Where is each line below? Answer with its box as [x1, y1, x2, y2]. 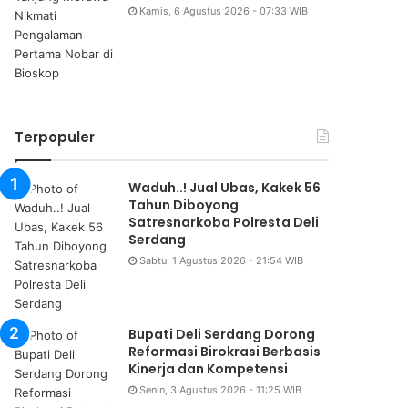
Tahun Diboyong [128, 196, 240, 215]
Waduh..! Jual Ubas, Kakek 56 [128, 178, 321, 198]
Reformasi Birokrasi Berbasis [128, 342, 321, 362]
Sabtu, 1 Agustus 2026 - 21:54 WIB [139, 254, 304, 268]
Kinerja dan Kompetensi [128, 360, 289, 379]
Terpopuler [15, 127, 96, 148]
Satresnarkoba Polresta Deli [128, 213, 320, 232]
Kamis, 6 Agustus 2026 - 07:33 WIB [139, 5, 309, 18]
